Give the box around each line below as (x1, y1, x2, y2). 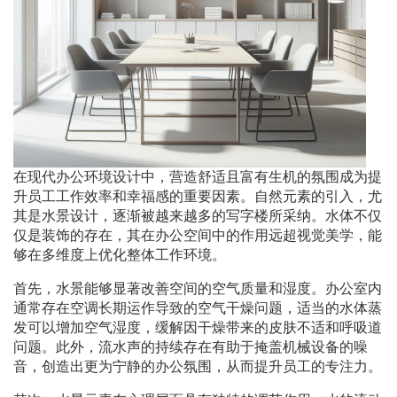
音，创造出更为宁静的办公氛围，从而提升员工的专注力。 (13, 359, 382, 375)
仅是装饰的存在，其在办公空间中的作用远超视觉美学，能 (13, 228, 382, 244)
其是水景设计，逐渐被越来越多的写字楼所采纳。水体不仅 (13, 208, 382, 224)
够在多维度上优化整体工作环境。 (13, 247, 226, 263)
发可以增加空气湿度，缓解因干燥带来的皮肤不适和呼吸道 (13, 320, 382, 336)
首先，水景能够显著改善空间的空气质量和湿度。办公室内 (13, 281, 382, 297)
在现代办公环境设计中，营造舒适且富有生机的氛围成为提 (13, 169, 382, 185)
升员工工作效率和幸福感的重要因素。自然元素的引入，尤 (13, 189, 382, 205)
